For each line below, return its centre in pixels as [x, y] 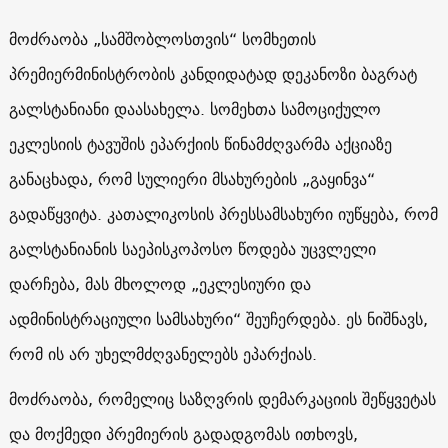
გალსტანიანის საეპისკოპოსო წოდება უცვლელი [192, 248]
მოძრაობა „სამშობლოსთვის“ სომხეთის [162, 38]
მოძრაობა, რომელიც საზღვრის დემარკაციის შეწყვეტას [222, 398]
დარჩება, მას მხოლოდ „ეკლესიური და [159, 283]
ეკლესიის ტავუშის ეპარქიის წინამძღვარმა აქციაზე [200, 143]
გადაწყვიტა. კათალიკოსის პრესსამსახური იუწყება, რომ [223, 213]
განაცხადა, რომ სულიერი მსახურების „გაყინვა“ [191, 178]
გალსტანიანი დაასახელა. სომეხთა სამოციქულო [194, 108]
